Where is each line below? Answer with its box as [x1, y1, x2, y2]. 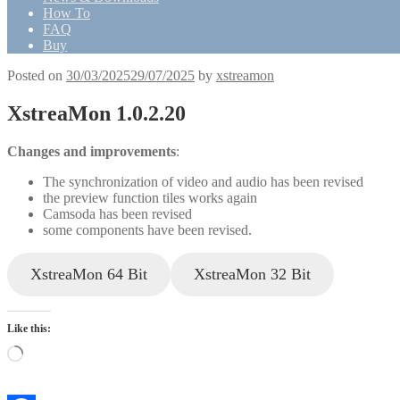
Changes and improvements [7, 143, 176, 159]
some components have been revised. [43, 221, 252, 237]
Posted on [7, 68, 66, 83]
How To [43, 5, 90, 21]
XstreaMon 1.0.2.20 [7, 101, 186, 125]
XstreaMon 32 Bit [193, 264, 311, 283]
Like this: [7, 321, 51, 335]
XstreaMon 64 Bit [29, 264, 147, 283]
